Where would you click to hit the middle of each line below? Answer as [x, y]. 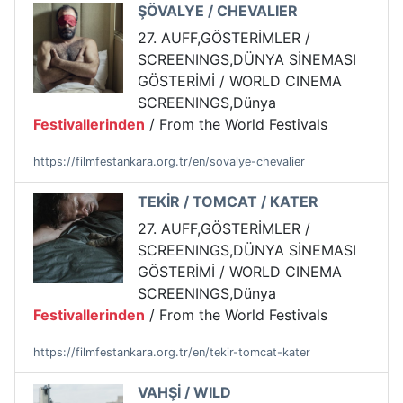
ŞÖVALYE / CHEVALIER [218, 11]
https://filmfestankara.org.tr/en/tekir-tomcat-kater [172, 353]
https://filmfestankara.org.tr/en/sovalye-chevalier [169, 162]
